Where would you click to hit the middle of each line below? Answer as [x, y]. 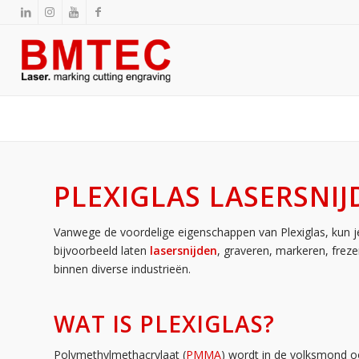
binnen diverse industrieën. [122, 269]
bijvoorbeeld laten [100, 250]
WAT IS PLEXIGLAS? [164, 324]
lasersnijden [184, 250]
